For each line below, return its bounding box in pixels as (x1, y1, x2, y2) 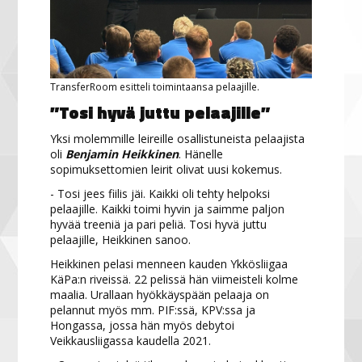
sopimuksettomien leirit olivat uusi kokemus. (50, 161, 283, 177)
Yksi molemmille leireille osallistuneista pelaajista (50, 130, 305, 146)
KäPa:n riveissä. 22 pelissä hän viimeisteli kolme (50, 271, 299, 287)
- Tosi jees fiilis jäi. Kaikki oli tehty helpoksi (50, 185, 271, 201)
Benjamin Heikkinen (65, 145, 179, 162)
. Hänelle (179, 145, 224, 162)
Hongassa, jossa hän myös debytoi (50, 317, 235, 333)
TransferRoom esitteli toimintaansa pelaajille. (50, 79, 260, 93)
